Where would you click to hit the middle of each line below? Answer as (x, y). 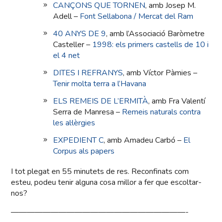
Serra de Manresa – (88, 112)
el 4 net (67, 56)
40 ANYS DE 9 (80, 34)
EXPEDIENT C (79, 140)
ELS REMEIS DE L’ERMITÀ (101, 101)
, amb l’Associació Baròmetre (156, 34)
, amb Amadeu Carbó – (144, 140)
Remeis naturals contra (162, 112)
